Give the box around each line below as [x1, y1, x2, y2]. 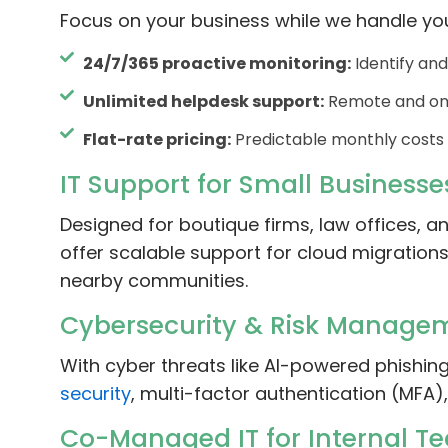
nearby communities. [60, 268, 248, 294]
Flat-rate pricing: [82, 128, 231, 152]
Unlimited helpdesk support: [82, 90, 324, 114]
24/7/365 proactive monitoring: [82, 52, 351, 76]
